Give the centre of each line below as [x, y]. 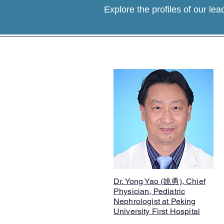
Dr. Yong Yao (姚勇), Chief [159, 181]
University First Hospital [157, 211]
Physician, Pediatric [149, 191]
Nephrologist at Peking [155, 201]
